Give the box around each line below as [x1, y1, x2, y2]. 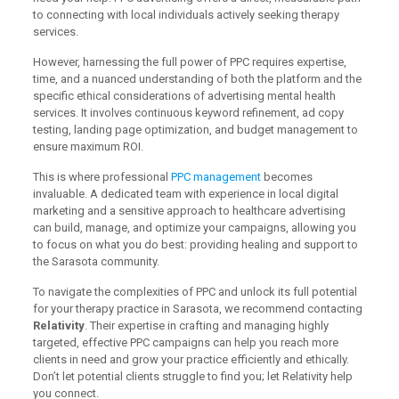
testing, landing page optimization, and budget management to [32, 122, 358, 136]
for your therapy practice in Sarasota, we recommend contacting [32, 301, 362, 315]
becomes [260, 169, 313, 183]
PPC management [170, 169, 261, 183]
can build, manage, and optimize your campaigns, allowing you [32, 220, 356, 234]
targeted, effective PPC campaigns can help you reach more [32, 335, 338, 349]
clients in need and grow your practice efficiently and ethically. [32, 352, 349, 366]
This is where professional [32, 169, 171, 183]
